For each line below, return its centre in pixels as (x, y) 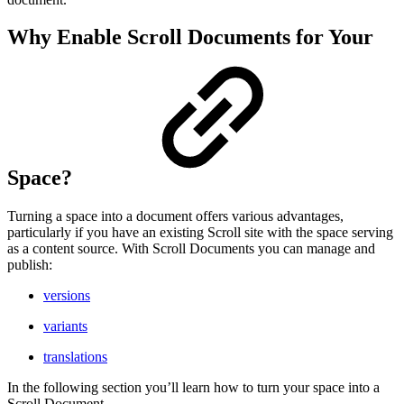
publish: (30, 265)
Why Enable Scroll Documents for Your (190, 37)
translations (75, 357)
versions (67, 296)
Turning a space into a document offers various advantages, (175, 216)
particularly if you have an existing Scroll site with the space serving (200, 233)
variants (65, 326)
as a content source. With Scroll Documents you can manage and (191, 249)
